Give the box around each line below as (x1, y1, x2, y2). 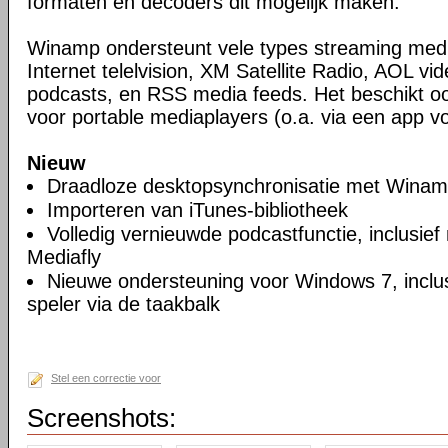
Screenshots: (27, 403, 176, 433)
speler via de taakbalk (27, 293, 220, 315)
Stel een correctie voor (51, 372, 161, 384)
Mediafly (27, 246, 101, 268)
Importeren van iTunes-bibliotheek (47, 199, 348, 221)
